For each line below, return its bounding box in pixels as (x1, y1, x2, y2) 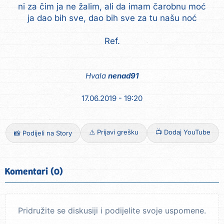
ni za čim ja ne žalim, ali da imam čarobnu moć (18, 1, 206, 11)
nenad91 (108, 71, 138, 81)
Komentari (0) (5, 165, 63, 178)
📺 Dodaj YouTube (155, 128, 210, 136)
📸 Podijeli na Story (13, 129, 72, 137)
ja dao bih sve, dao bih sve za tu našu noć (27, 12, 197, 23)
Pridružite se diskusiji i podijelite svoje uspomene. (18, 205, 206, 216)
